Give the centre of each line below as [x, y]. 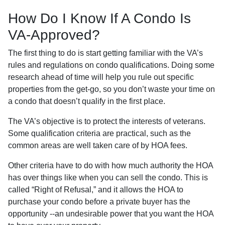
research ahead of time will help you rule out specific [101, 77]
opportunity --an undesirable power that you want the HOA [111, 213]
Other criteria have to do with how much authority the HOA [110, 165]
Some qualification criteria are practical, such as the [99, 133]
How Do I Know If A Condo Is [99, 18]
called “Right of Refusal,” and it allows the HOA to [96, 189]
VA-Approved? [56, 35]
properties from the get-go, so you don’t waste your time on [111, 89]
